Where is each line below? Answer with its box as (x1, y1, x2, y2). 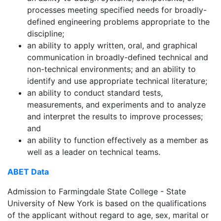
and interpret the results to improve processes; (27, 111, 203, 121)
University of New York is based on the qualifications (7, 198, 206, 208)
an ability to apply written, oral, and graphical (27, 40, 197, 50)
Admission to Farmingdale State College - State (7, 186, 186, 196)
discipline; (27, 29, 67, 38)
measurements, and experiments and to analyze (27, 100, 206, 110)
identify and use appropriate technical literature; (27, 76, 207, 86)
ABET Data (7, 167, 49, 177)
